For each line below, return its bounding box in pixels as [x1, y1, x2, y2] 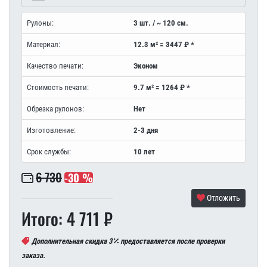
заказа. [21, 251, 45, 260]
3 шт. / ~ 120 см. [133, 18, 188, 28]
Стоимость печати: [27, 83, 89, 92]
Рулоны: [27, 18, 54, 28]
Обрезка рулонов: [27, 104, 84, 114]
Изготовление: [27, 126, 76, 135]
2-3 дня [133, 126, 158, 135]
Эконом [133, 61, 158, 71]
